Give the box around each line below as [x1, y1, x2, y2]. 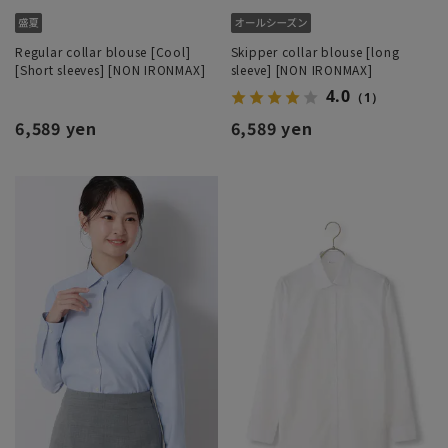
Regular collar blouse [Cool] [15, 42, 191, 60]
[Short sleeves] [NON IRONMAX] [15, 60, 206, 78]
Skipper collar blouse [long [230, 42, 400, 60]
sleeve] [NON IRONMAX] [230, 60, 373, 78]
